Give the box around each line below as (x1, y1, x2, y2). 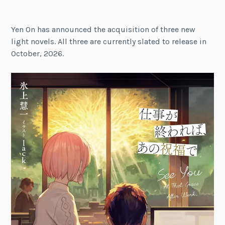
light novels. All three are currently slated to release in (11, 37, 207, 47)
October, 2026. (11, 49, 64, 59)
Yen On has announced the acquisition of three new (11, 25, 196, 35)
